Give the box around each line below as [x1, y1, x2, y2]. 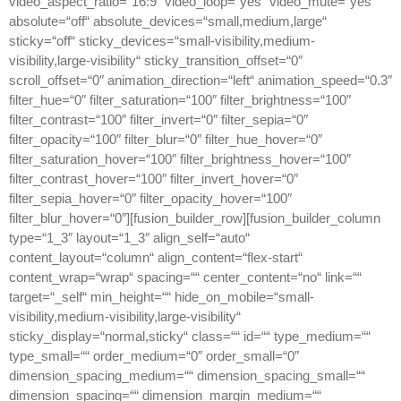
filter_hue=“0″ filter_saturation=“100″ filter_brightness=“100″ [9, 92, 351, 108]
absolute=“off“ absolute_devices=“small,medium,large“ [9, 13, 327, 30]
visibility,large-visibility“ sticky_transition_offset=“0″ [9, 53, 303, 69]
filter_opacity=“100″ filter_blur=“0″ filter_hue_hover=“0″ [9, 132, 322, 148]
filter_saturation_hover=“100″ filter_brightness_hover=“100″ [9, 151, 351, 167]
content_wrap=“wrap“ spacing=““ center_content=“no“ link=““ [9, 269, 362, 286]
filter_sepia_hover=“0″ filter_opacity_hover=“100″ [9, 191, 292, 207]
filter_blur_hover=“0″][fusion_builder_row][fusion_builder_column [9, 210, 380, 226]
